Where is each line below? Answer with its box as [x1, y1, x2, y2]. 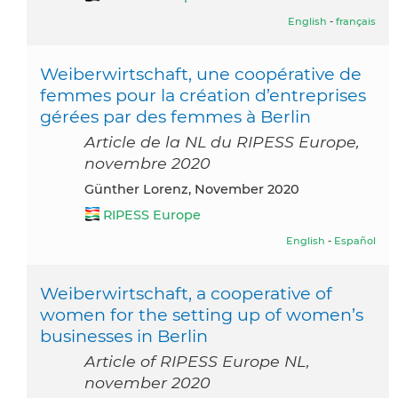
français [336, 14, 376, 28]
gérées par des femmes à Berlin [40, 105, 311, 127]
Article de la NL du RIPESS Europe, [84, 131, 360, 151]
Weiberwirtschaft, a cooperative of [40, 282, 332, 304]
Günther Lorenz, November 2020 [94, 180, 299, 197]
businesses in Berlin [40, 324, 208, 346]
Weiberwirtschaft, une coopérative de [40, 62, 362, 84]
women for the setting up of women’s [40, 303, 363, 325]
